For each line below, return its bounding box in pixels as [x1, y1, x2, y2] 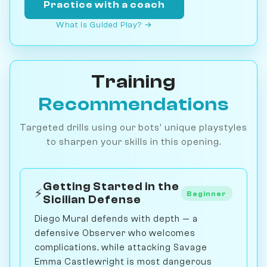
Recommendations [38, 93, 229, 115]
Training [91, 70, 176, 92]
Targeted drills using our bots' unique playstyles [20, 122, 247, 133]
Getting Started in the [43, 180, 179, 193]
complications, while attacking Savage [35, 241, 207, 253]
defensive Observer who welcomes [35, 227, 195, 238]
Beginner [187, 189, 227, 198]
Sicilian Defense [43, 193, 141, 206]
